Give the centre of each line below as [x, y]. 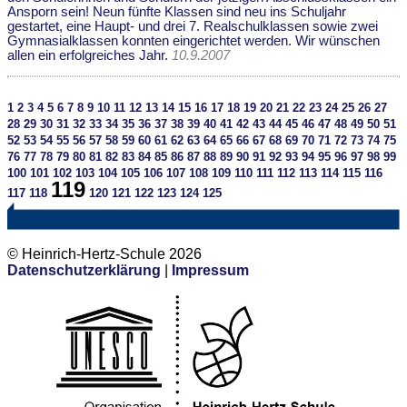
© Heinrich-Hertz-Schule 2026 [104, 253]
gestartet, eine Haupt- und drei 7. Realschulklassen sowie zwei [193, 26]
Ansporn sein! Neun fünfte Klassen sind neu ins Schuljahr [177, 11]
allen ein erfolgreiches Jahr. [89, 55]
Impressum [210, 270]
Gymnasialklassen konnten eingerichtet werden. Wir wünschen [194, 40]
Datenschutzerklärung [84, 270]
